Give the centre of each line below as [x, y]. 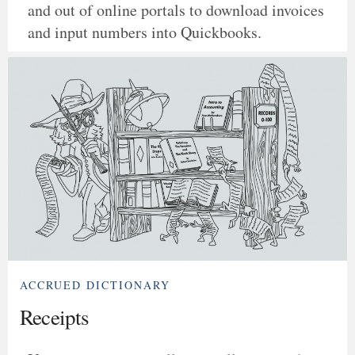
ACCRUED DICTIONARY [95, 284]
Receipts [55, 317]
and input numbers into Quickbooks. [145, 32]
